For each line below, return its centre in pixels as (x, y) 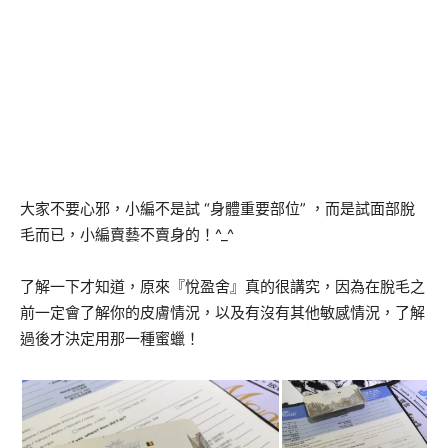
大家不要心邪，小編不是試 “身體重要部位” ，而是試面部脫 (217, 209)
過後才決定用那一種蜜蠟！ (110, 339)
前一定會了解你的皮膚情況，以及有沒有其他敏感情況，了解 (222, 313)
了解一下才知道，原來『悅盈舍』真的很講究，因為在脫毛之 (222, 287)
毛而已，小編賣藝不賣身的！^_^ (127, 235)
